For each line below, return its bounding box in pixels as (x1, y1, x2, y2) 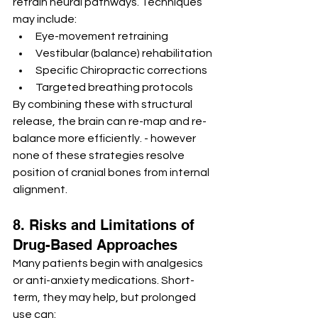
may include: (13, 13, 77, 26)
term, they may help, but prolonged (13, 292, 198, 304)
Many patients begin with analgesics (13, 258, 205, 270)
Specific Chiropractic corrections (35, 65, 207, 77)
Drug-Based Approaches (13, 236, 177, 254)
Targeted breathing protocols (35, 82, 193, 94)
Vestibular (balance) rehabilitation (35, 48, 212, 60)
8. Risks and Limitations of (13, 216, 199, 234)
